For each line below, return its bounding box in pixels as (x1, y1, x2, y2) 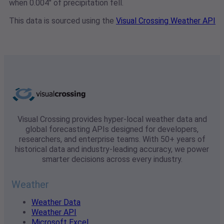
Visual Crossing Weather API (116, 16, 215, 26)
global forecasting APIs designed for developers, (25, 124, 198, 134)
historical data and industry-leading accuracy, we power (15, 144, 209, 154)
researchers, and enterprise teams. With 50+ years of (18, 134, 205, 144)
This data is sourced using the (9, 16, 116, 26)
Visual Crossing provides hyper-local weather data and (17, 114, 207, 124)
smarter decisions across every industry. (41, 154, 182, 164)
